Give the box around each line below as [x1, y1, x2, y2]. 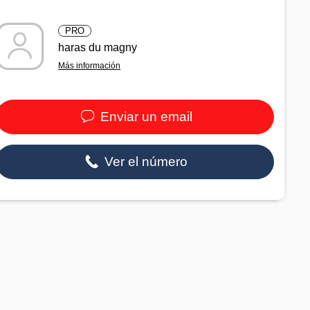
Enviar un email [96, 109, 192, 124]
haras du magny [58, 41, 138, 53]
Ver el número [101, 154, 188, 169]
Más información [58, 60, 121, 71]
